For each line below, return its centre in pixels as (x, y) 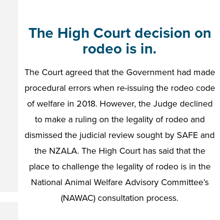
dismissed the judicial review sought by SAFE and (120, 135)
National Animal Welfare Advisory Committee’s (120, 182)
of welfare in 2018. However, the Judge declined (120, 104)
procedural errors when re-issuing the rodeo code (120, 88)
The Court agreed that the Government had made (120, 72)
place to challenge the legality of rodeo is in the (120, 166)
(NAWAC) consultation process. (120, 198)
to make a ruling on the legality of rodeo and (120, 119)
